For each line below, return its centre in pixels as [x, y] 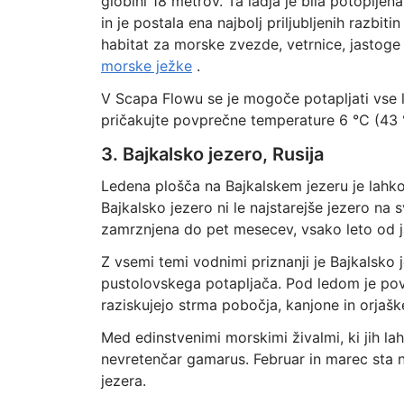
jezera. [123, 381]
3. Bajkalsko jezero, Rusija [212, 154]
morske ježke [146, 66]
